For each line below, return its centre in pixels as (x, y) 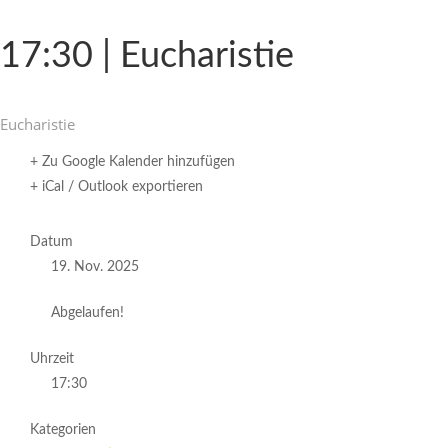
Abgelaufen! (87, 313)
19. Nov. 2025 (95, 267)
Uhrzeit (52, 359)
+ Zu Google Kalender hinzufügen (132, 162)
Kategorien (63, 430)
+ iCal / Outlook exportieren (116, 187)
